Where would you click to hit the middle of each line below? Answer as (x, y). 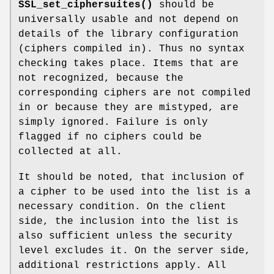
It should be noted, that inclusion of (131, 178)
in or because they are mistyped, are (128, 108)
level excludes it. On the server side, (135, 251)
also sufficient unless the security (125, 236)
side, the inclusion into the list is (128, 222)
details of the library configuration (128, 35)
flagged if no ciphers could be (110, 137)
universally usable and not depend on (128, 20)
